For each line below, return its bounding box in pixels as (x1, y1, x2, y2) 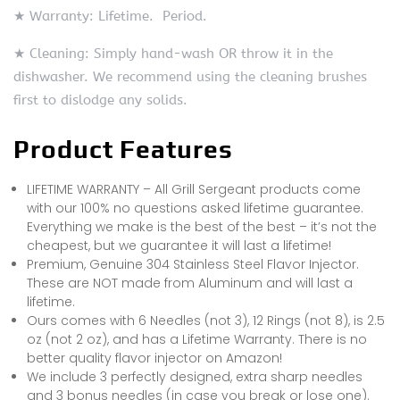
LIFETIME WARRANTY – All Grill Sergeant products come (27, 180, 361, 199)
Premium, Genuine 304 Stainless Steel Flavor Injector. (27, 255, 359, 274)
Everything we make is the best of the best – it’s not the (27, 218, 377, 237)
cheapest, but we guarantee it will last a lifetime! (27, 237, 331, 255)
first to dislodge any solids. (13, 92, 187, 109)
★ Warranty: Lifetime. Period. (13, 8, 207, 25)
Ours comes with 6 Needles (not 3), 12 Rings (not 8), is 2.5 (27, 312, 385, 330)
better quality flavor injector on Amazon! (27, 349, 282, 368)
